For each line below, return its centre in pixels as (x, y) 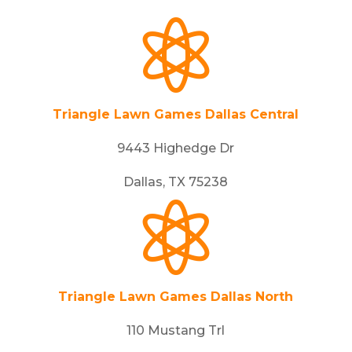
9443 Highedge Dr (176, 148)
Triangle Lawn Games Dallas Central (176, 114)
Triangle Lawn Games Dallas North (176, 297)
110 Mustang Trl (176, 330)
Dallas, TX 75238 (176, 182)
